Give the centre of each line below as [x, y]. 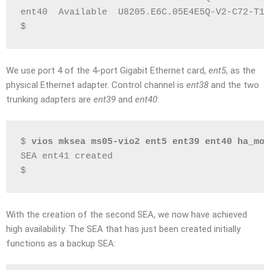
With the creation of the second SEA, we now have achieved [127, 214]
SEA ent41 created [67, 156]
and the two [234, 85]
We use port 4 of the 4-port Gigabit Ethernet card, [107, 71]
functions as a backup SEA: [61, 243]
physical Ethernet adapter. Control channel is [96, 85]
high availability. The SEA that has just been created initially [123, 229]
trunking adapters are [50, 99]
